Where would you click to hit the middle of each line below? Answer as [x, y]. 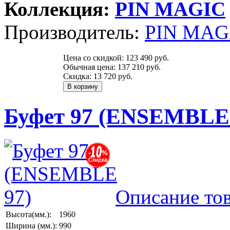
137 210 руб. [139, 67]
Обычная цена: [90, 67]
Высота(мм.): [28, 215]
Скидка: [78, 76]
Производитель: [74, 32]
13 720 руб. [113, 76]
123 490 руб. [147, 58]
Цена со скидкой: [94, 58]
